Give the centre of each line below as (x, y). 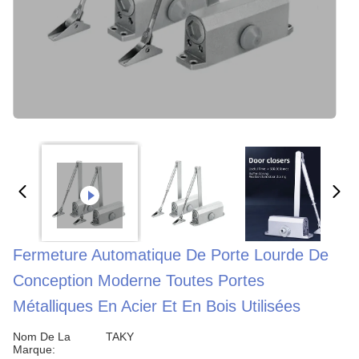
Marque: (34, 349)
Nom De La (42, 337)
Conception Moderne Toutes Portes (139, 280)
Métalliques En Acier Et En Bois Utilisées (157, 306)
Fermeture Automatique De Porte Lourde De (171, 255)
